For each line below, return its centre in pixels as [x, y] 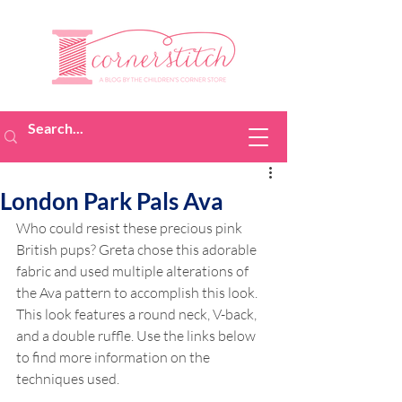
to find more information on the [114, 357]
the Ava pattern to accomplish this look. [138, 293]
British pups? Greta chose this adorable [138, 249]
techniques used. [68, 379]
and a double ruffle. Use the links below [137, 336]
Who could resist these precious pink [131, 228]
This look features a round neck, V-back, [138, 314]
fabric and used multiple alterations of [134, 271]
